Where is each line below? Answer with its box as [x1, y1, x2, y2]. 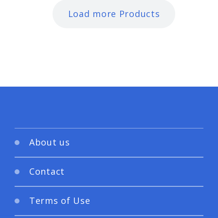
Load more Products [68, 7, 160, 19]
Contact [29, 165, 65, 178]
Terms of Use [29, 195, 91, 207]
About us [29, 136, 70, 148]
